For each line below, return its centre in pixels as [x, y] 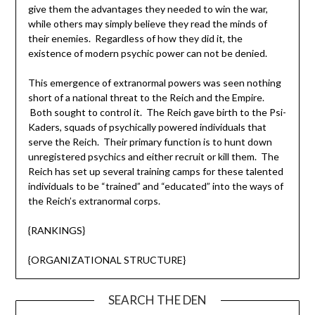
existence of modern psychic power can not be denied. [147, 53]
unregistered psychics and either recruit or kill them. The [153, 157]
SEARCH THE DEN [157, 300]
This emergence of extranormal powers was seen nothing [154, 83]
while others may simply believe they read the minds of [147, 24]
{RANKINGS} [56, 231]
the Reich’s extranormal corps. [94, 201]
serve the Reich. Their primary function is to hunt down [150, 142]
